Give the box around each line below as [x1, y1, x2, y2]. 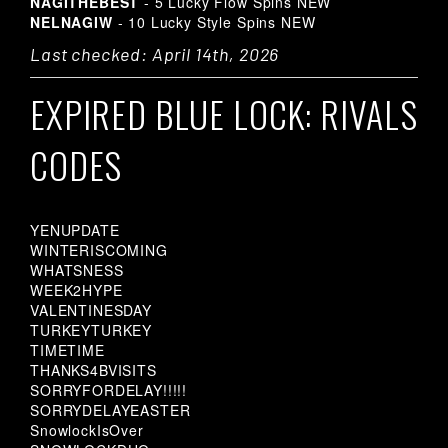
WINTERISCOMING [30, 240, 168, 261]
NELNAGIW [30, 12, 113, 33]
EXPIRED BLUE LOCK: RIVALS [30, 87, 418, 141]
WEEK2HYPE [30, 280, 123, 301]
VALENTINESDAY [30, 300, 152, 321]
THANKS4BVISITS [30, 360, 157, 381]
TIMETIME [30, 340, 105, 361]
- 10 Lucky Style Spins [112, 12, 281, 33]
